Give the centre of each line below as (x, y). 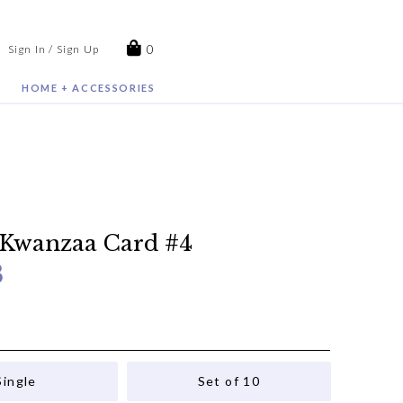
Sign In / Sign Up (54, 49)
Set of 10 (229, 381)
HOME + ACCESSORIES (88, 88)
